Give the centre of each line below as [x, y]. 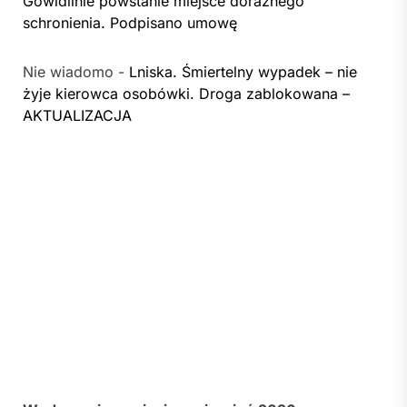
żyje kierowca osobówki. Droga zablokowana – [186, 93]
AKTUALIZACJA [77, 115]
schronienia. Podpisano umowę [130, 22]
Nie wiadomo [68, 71]
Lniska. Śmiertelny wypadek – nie [243, 71]
